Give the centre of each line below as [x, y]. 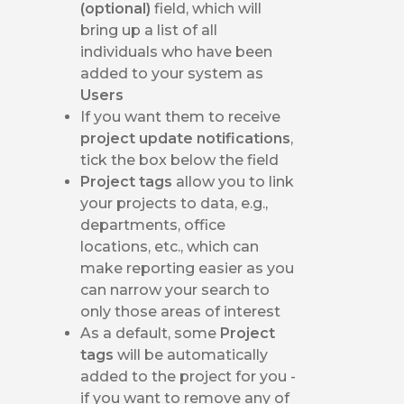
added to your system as [172, 73]
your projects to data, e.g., [174, 203]
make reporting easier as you [188, 268]
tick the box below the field [180, 160]
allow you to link [235, 181]
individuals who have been [177, 51]
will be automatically [193, 354]
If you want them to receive [181, 116]
